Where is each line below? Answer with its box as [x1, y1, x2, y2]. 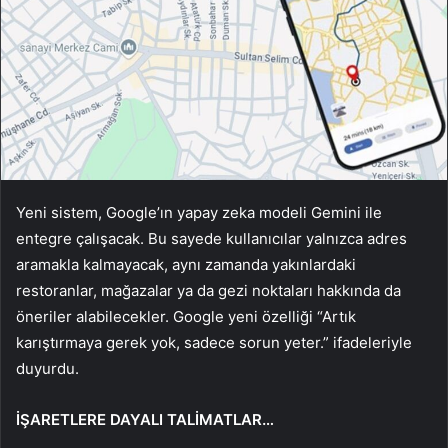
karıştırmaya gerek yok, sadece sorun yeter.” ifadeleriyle [16, 333, 412, 353]
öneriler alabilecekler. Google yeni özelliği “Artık [16, 307, 356, 327]
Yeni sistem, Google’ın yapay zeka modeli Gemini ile [16, 203, 382, 223]
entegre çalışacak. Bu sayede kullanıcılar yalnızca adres [16, 229, 407, 249]
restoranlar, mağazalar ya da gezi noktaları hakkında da [16, 281, 401, 301]
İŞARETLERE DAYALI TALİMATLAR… [16, 410, 274, 430]
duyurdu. [16, 359, 79, 379]
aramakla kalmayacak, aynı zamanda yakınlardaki [16, 255, 356, 275]
